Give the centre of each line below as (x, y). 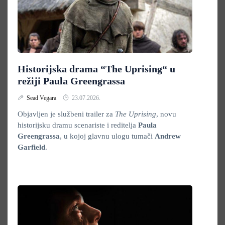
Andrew (168, 136)
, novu (166, 114)
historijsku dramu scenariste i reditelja (78, 125)
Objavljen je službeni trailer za (66, 114)
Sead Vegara (42, 98)
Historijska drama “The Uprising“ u (96, 69)
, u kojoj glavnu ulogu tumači (107, 136)
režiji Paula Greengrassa (71, 81)
